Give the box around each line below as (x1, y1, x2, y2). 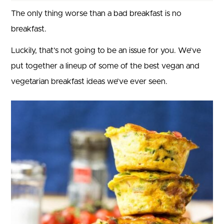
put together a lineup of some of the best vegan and (11, 62, 199, 70)
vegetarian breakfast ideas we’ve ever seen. (11, 77, 167, 85)
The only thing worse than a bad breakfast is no (11, 9, 181, 17)
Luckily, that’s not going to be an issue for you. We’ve (11, 46, 201, 54)
